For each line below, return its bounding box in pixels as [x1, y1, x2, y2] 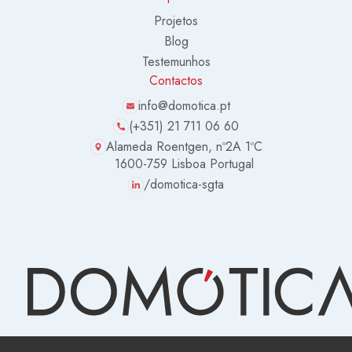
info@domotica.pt [137, 97, 230, 115]
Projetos [154, 12, 198, 31]
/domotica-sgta [144, 175, 224, 194]
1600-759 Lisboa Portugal [114, 155, 254, 174]
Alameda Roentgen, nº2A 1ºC [105, 137, 262, 156]
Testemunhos [141, 53, 211, 71]
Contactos [149, 71, 203, 90]
